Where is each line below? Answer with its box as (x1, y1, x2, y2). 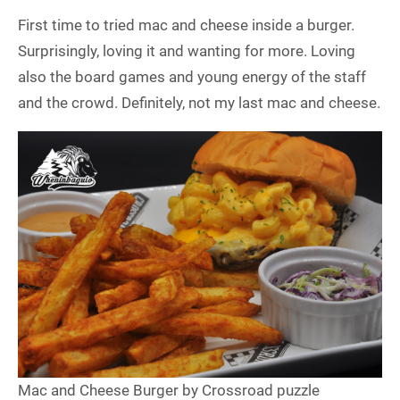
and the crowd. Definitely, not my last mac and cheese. (18, 94, 380, 112)
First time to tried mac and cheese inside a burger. (18, 16, 354, 35)
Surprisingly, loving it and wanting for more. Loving (18, 42, 355, 61)
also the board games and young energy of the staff (18, 68, 366, 87)
